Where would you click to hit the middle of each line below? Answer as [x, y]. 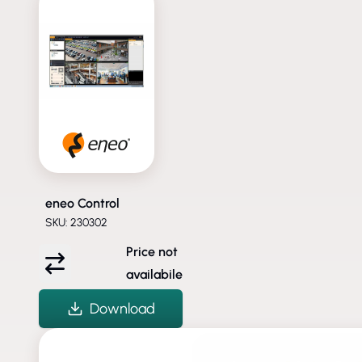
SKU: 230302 [76, 222]
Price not [152, 251]
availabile [154, 274]
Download [122, 308]
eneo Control [82, 203]
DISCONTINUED [96, 339]
